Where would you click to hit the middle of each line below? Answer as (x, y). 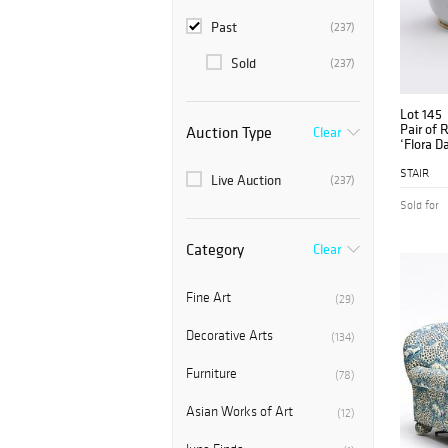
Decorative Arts (229, 336)
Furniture (211, 374)
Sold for (419, 205)
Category (215, 249)
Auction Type (229, 132)
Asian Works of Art (239, 412)
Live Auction (246, 180)
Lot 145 (421, 114)
